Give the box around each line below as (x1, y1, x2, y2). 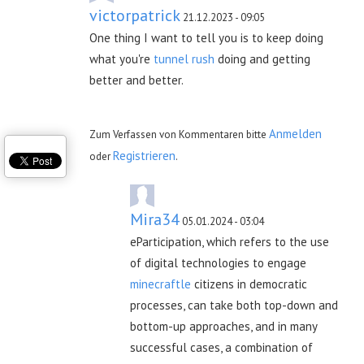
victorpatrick (89, 4, 180, 26)
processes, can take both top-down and (130, 297, 338, 313)
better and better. (89, 71, 186, 88)
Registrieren (113, 147, 175, 163)
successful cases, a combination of (130, 339, 313, 355)
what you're (89, 50, 154, 67)
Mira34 (130, 208, 180, 230)
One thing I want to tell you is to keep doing (89, 29, 323, 45)
